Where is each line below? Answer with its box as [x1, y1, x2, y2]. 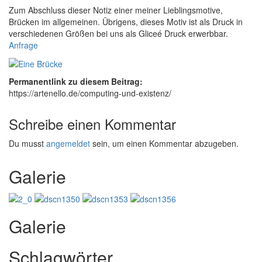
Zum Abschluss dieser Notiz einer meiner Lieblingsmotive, [9, 4, 223, 16]
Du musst [9, 137, 46, 149]
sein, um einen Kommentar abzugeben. [90, 137, 239, 149]
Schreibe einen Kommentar [9, 113, 176, 134]
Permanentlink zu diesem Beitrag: [9, 75, 143, 87]
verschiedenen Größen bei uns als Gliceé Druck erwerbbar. [9, 27, 228, 39]
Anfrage [9, 39, 38, 51]
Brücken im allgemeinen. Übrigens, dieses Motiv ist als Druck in [9, 15, 243, 27]
